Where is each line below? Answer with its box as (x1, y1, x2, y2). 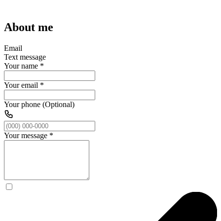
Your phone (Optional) (4, 100, 74, 109)
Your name (4, 61, 38, 70)
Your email (4, 80, 38, 89)
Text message (4, 52, 46, 61)
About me (4, 20, 53, 34)
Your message (4, 131, 47, 140)
